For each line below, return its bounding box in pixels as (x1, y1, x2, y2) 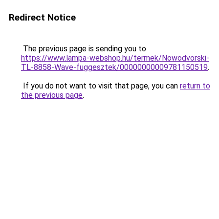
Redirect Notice (9, 12, 76, 23)
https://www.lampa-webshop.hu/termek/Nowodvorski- (21, 53, 209, 63)
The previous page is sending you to (21, 44, 146, 53)
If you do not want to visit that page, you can (21, 81, 180, 90)
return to (180, 81, 210, 90)
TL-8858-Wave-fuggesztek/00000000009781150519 (21, 63, 208, 72)
